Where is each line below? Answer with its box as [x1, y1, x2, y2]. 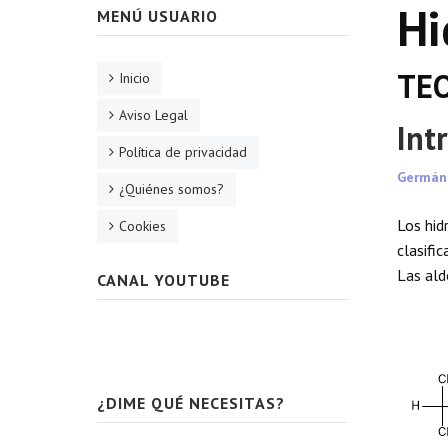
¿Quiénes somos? [119, 180, 224, 198]
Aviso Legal [119, 106, 188, 124]
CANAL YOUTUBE [97, 270, 230, 290]
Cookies [119, 217, 166, 235]
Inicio [119, 69, 150, 87]
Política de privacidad [119, 143, 247, 161]
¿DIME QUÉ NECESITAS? [97, 393, 285, 413]
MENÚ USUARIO [97, 6, 218, 26]
